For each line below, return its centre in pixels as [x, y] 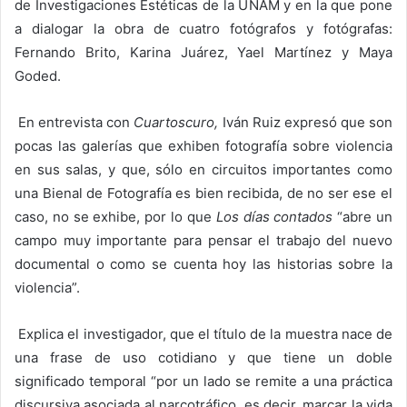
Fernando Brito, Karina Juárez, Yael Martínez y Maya [203, 52]
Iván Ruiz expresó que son [306, 122]
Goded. [38, 75]
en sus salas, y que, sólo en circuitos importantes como [203, 169]
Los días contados [274, 216]
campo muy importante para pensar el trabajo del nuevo [203, 240]
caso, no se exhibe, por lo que [115, 216]
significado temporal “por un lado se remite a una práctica [203, 381]
